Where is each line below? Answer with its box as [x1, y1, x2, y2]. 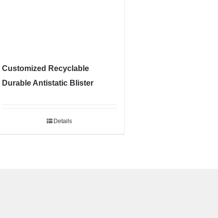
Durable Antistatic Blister [2, 79, 94, 88]
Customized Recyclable [2, 64, 90, 73]
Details [53, 118, 72, 125]
